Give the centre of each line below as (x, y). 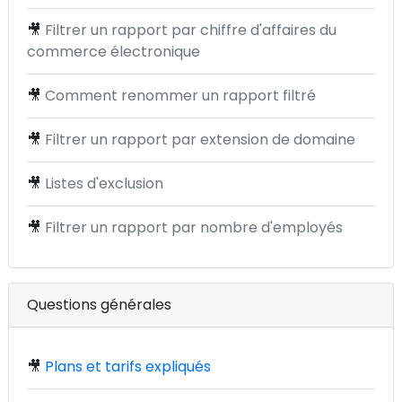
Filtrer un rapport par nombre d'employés (194, 227)
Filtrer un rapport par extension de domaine (200, 140)
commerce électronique (114, 52)
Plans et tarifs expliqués (128, 367)
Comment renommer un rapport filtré (180, 96)
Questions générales (99, 305)
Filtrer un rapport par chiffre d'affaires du (191, 30)
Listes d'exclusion (104, 184)
